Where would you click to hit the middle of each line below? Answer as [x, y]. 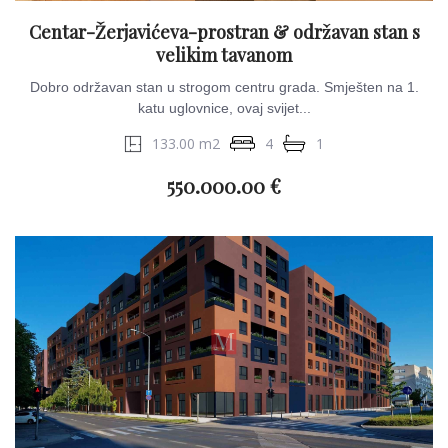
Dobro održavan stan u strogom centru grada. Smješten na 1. [224, 87]
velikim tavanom [224, 55]
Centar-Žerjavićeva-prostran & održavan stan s [224, 32]
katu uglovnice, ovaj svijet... [224, 108]
